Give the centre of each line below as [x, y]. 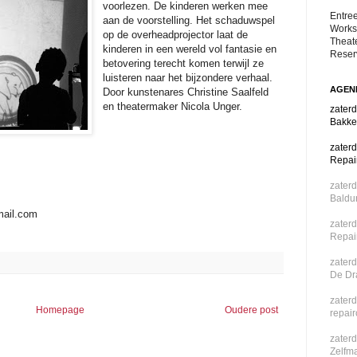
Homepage [60, 310]
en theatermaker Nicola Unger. [173, 107]
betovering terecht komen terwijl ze [184, 64]
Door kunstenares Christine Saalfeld [186, 92]
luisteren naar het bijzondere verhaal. [188, 78]
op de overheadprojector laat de [176, 35]
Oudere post [251, 310]
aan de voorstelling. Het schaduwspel [189, 21]
